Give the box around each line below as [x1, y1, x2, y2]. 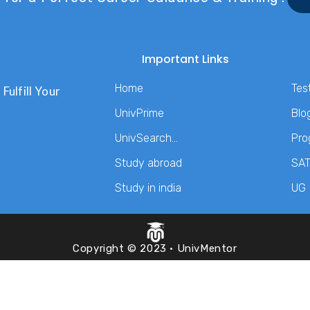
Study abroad [114, 156, 182, 170]
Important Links [142, 51, 230, 67]
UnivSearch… [114, 131, 178, 145]
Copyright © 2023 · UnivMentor [73, 242, 237, 255]
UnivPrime [114, 107, 164, 120]
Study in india [114, 181, 181, 194]
